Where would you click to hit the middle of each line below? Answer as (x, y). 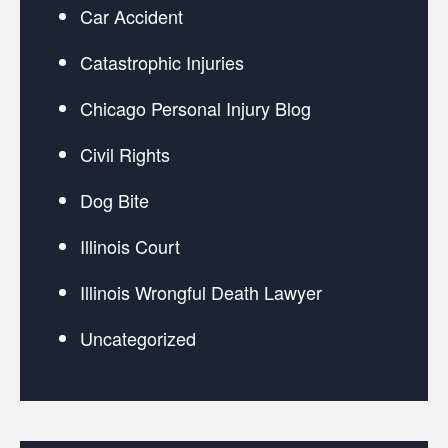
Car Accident (131, 16)
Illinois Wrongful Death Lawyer (201, 292)
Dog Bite (114, 200)
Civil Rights (125, 154)
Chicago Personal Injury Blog (195, 108)
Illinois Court (130, 246)
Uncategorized (138, 338)
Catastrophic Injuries (162, 62)
